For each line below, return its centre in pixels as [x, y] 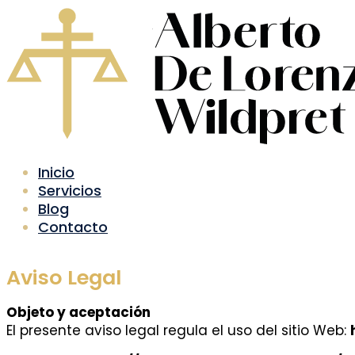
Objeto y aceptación [78, 313]
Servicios [70, 191]
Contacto [73, 227]
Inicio [56, 172]
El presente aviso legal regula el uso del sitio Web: [178, 331]
